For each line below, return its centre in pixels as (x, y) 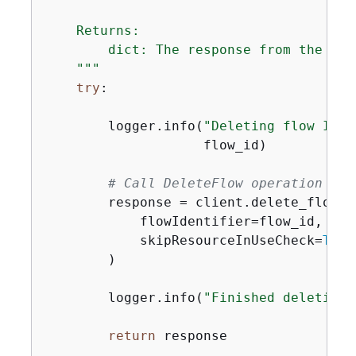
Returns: (92, 31)
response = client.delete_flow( (195, 202)
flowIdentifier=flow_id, (183, 221)
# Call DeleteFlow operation (215, 183)
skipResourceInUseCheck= (183, 240)
